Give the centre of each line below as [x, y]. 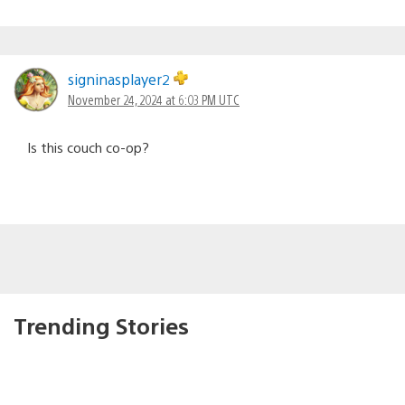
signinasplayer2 [121, 79]
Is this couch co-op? [88, 146]
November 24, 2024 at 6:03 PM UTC [154, 99]
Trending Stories [101, 326]
